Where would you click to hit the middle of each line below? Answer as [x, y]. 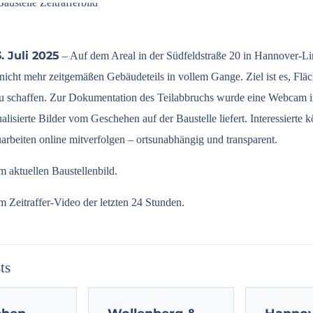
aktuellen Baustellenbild [62, 171]
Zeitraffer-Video [45, 202]
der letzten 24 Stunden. [132, 202]
